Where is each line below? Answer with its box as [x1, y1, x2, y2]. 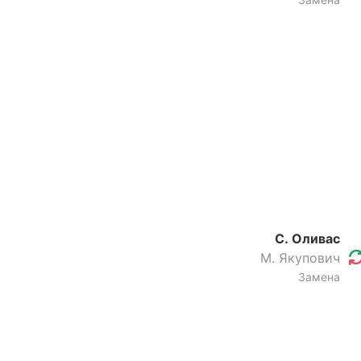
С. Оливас [275, 230, 340, 247]
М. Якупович [260, 250, 340, 266]
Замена [298, 270, 340, 284]
